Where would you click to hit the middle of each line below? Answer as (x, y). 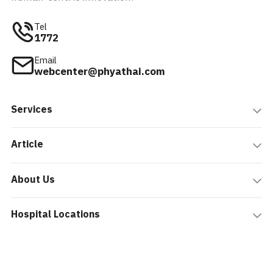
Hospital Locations (55, 215)
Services (32, 110)
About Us (33, 180)
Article (27, 145)
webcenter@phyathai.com (100, 72)
